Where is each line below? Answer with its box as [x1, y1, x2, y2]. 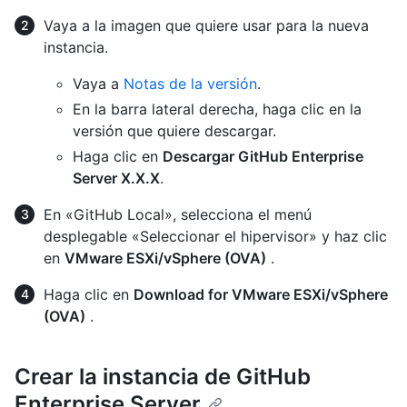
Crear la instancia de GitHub [15, 362, 311, 390]
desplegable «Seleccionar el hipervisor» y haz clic [44, 226, 387, 245]
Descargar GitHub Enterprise [163, 146, 363, 165]
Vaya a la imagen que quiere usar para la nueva [44, 15, 369, 35]
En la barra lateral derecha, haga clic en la [73, 99, 362, 118]
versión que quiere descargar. [73, 121, 276, 140]
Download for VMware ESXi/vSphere [134, 284, 388, 303]
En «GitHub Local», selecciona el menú [44, 204, 312, 223]
